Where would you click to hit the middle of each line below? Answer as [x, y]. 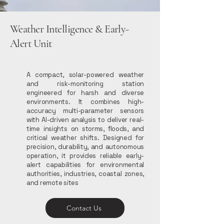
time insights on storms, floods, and [85, 129]
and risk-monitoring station [85, 84]
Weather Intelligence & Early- [69, 29]
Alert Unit [31, 43]
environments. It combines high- [85, 102]
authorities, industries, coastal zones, [85, 174]
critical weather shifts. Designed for [85, 138]
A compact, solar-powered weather [85, 75]
